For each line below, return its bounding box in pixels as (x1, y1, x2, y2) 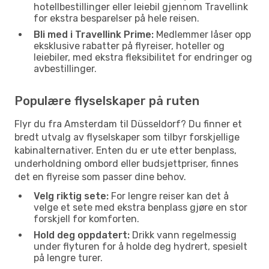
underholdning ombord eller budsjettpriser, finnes (14, 157, 238, 169)
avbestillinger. (34, 62, 97, 74)
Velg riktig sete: (34, 190, 109, 202)
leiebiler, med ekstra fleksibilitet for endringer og (34, 51, 252, 63)
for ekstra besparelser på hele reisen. (34, 12, 199, 24)
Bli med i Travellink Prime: (34, 28, 154, 40)
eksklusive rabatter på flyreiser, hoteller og (34, 40, 225, 52)
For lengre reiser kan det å (109, 190, 229, 202)
